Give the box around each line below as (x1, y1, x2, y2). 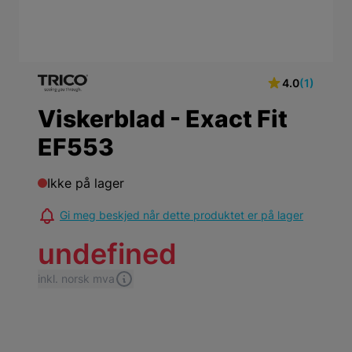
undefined (38, 236, 177, 272)
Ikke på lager (47, 175, 124, 191)
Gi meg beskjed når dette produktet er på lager (60, 208, 303, 222)
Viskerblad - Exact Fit (38, 104, 288, 133)
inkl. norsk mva (38, 272, 115, 286)
